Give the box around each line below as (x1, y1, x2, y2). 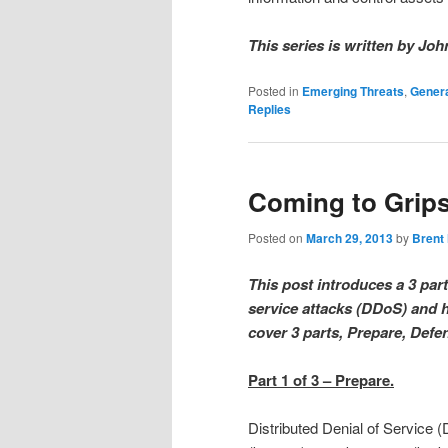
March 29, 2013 (306, 229, 393, 248)
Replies (248, 99, 291, 118)
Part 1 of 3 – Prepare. (248, 369, 394, 392)
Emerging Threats (302, 81, 404, 100)
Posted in (248, 81, 299, 99)
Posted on (248, 229, 306, 247)
